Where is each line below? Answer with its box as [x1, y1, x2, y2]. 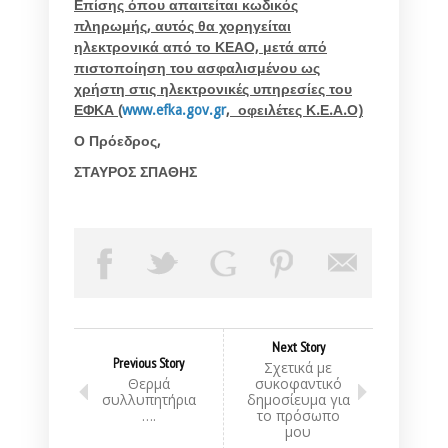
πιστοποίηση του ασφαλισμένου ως [74, 59, 320, 76]
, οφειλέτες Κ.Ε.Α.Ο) [226, 101, 363, 118]
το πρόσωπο [256, 405, 340, 425]
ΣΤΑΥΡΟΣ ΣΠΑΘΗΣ [74, 163, 197, 180]
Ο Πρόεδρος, [74, 132, 161, 149]
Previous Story [113, 353, 184, 372]
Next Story [271, 337, 325, 356]
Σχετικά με [264, 357, 332, 377]
